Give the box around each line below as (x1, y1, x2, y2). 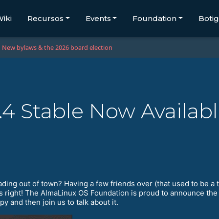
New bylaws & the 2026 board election (2, 43, 112, 52)
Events (85, 14, 111, 23)
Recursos (27, 14, 64, 23)
